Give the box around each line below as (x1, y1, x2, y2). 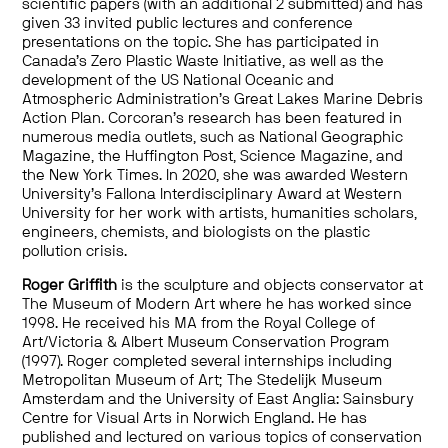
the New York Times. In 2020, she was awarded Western (22, 168, 409, 183)
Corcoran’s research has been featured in (108, 111, 403, 126)
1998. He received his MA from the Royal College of (22, 316, 376, 331)
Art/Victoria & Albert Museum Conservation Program (22, 335, 390, 350)
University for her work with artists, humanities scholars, (22, 206, 418, 221)
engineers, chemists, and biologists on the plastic (22, 225, 371, 240)
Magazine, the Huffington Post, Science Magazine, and (22, 149, 404, 164)
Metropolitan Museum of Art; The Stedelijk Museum (22, 373, 383, 388)
